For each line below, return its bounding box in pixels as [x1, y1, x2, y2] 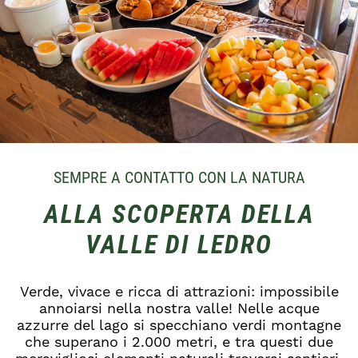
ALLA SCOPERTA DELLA [43, 196, 315, 231]
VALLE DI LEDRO [86, 226, 272, 261]
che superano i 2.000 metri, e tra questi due [25, 333, 333, 351]
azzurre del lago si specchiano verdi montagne [17, 316, 341, 334]
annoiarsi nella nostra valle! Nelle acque [38, 300, 320, 317]
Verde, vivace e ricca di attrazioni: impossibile [19, 283, 339, 300]
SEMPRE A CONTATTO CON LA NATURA [53, 166, 305, 188]
